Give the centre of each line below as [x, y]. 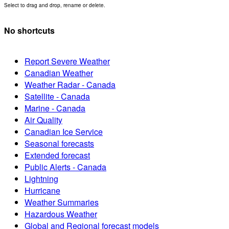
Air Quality [43, 120]
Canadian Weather [59, 73]
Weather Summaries [62, 202]
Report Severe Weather [67, 61]
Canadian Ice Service [64, 132]
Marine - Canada [55, 108]
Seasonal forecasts [59, 144]
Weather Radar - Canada [70, 85]
